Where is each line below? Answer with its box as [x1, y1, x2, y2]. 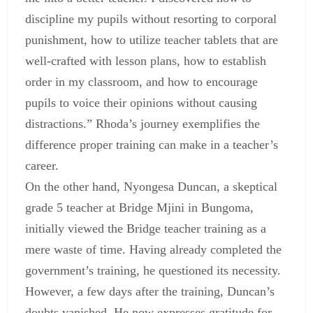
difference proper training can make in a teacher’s [25, 138, 278, 152]
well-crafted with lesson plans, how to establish [25, 54, 266, 68]
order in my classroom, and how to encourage [25, 75, 258, 89]
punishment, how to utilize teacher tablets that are [25, 33, 278, 48]
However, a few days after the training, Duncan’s [25, 284, 275, 299]
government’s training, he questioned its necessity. [25, 263, 281, 278]
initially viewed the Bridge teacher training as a [25, 221, 266, 236]
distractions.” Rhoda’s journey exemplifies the [25, 117, 260, 131]
